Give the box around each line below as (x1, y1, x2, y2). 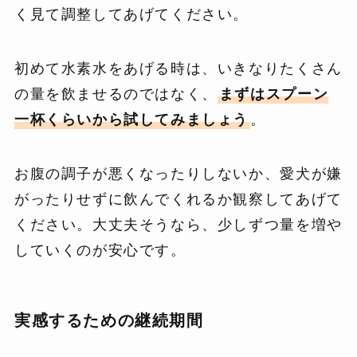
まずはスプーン (218, 85, 329, 102)
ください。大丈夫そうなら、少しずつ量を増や (14, 216, 343, 233)
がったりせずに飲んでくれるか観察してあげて (14, 190, 343, 207)
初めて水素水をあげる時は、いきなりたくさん (14, 60, 343, 76)
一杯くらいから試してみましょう (14, 111, 249, 127)
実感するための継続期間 (14, 311, 204, 329)
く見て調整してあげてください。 (14, 6, 249, 22)
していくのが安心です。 (14, 241, 186, 258)
